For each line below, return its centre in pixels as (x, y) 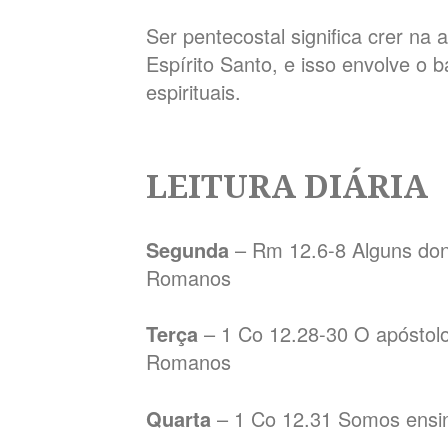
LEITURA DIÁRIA (287, 184)
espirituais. (194, 92)
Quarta (182, 419)
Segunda (191, 249)
